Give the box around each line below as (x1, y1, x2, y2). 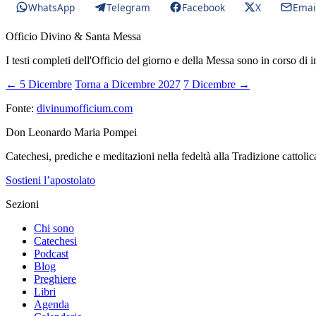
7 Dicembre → (183, 78, 250, 90)
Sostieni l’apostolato (6, 174, 95, 186)
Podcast (34, 248, 68, 260)
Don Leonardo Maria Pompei (6, 126, 137, 138)
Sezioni (6, 198, 39, 210)
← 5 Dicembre (6, 78, 72, 90)
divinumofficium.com (37, 102, 133, 114)
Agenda (34, 298, 69, 310)
